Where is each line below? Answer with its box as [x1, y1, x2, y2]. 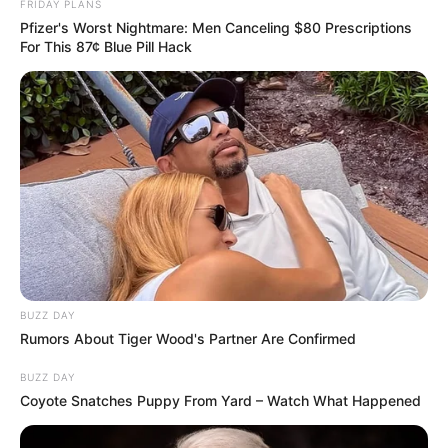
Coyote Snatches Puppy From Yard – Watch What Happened [20, 391, 421, 409]
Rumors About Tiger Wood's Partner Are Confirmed [20, 329, 356, 347]
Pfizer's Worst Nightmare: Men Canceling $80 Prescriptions [20, 18, 412, 36]
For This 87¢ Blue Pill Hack [20, 37, 192, 55]
